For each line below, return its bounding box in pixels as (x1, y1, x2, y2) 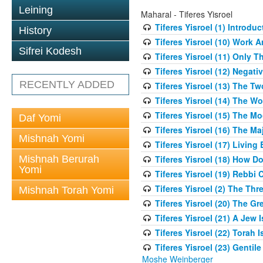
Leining (19, 4, 53, 16)
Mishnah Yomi (19, 133, 85, 144)
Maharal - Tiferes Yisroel (141, 8, 232, 20)
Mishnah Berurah (19, 153, 99, 165)
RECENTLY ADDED (19, 79, 114, 90)
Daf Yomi (19, 112, 61, 124)
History (19, 25, 52, 36)
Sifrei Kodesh (19, 45, 82, 57)
